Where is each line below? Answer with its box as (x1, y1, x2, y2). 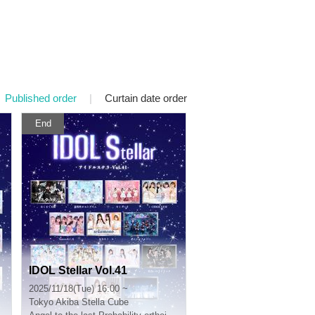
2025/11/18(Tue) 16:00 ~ (29, 283, 128, 294)
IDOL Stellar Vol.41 (29, 264, 127, 276)
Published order (5, 92, 77, 104)
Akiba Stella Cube (56, 297, 129, 307)
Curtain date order (105, 92, 187, 104)
